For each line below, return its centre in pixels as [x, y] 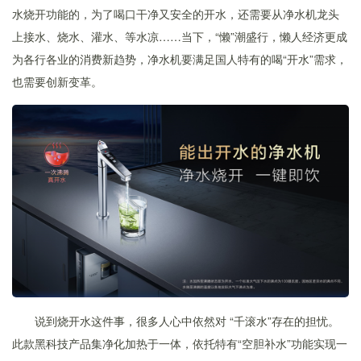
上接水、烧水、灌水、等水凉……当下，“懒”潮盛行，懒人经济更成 [180, 36]
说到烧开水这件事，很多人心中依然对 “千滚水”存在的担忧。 [187, 320]
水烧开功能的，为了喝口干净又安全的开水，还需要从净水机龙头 [176, 13]
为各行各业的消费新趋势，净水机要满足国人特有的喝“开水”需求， [180, 58]
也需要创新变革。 [57, 81]
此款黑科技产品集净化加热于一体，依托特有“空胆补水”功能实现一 [180, 343]
